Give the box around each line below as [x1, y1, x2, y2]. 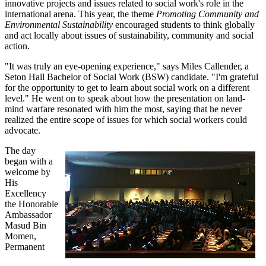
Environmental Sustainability [5, 19, 113, 30]
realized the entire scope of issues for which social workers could [5, 114, 247, 125]
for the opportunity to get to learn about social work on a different [5, 82, 249, 93]
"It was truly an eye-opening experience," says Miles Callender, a [5, 61, 249, 71]
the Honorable [5, 198, 58, 209]
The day [5, 145, 36, 156]
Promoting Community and [156, 8, 259, 19]
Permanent [5, 241, 45, 252]
